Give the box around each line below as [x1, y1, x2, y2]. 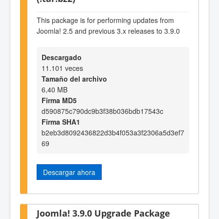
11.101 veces [42, 63, 83, 73]
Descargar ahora [43, 167, 95, 177]
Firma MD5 [42, 95, 77, 106]
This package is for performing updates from [37, 15, 174, 25]
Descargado [42, 52, 82, 63]
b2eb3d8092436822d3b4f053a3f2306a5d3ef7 [42, 128, 184, 138]
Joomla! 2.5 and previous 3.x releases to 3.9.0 [37, 25, 180, 36]
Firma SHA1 [42, 117, 80, 127]
